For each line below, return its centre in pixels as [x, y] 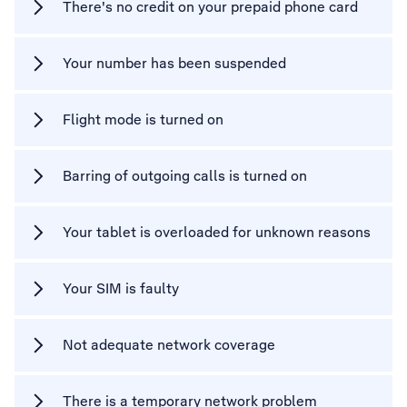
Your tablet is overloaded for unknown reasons [217, 232]
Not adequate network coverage [169, 345]
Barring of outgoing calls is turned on [185, 176]
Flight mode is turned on [143, 119]
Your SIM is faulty [121, 288]
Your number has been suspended [174, 63]
